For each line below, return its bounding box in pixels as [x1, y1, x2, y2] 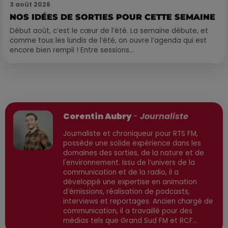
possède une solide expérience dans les [63, 138, 201, 149]
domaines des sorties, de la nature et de [63, 148, 204, 158]
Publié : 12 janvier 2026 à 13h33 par [5, 90, 150, 102]
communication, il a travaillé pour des [63, 206, 192, 216]
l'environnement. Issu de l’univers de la [63, 158, 195, 168]
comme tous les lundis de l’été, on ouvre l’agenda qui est [10, 36, 207, 46]
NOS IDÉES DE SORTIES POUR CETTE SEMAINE [10, 12, 215, 22]
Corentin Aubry [63, 110, 133, 123]
